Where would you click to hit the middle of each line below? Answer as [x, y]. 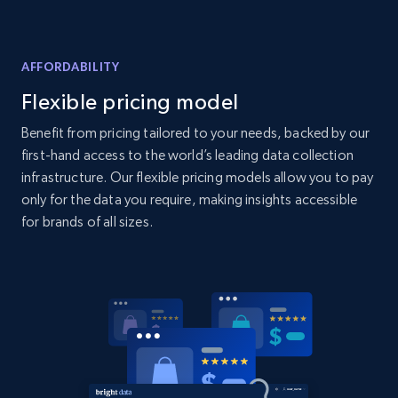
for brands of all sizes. [87, 222]
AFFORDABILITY [71, 67]
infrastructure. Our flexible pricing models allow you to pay [198, 177]
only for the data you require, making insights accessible [190, 199]
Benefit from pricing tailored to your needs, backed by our [196, 133]
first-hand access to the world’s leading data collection [187, 155]
